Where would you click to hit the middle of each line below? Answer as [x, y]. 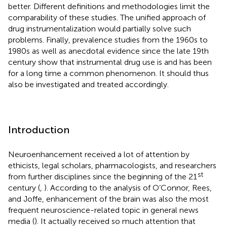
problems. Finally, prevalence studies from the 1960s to [108, 40]
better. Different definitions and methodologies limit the [109, 6]
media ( [21, 221]
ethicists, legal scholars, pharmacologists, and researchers [112, 165]
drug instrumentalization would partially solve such [100, 28]
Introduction [39, 129]
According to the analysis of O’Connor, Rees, [130, 187]
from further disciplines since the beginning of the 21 [103, 176]
